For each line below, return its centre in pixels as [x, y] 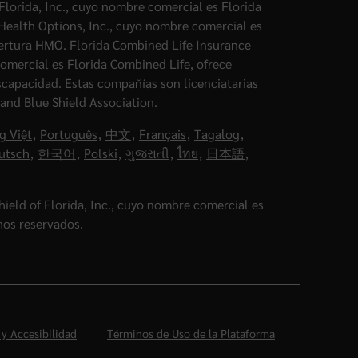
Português [69, 133]
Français [163, 133]
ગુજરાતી [147, 153]
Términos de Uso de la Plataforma [191, 333]
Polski [101, 153]
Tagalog [217, 133]
